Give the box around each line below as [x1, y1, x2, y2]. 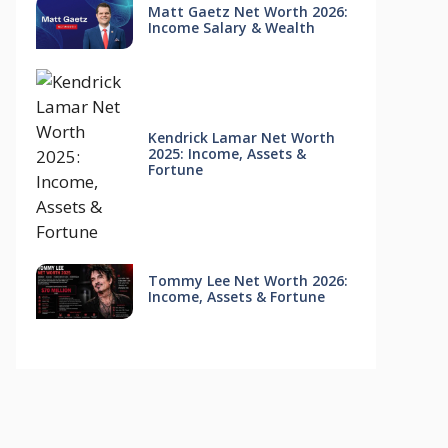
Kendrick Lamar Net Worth [147, 128, 335, 148]
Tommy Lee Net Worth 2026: [147, 271, 348, 291]
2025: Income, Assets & [147, 144, 306, 164]
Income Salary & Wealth [147, 17, 315, 37]
